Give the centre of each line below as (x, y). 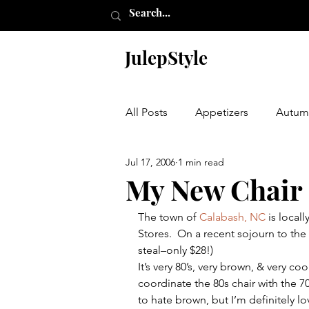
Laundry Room (189, 278)
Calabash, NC (232, 217)
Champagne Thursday (207, 167)
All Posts (147, 112)
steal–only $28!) (176, 250)
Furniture (240, 222)
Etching (172, 222)
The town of (169, 217)
